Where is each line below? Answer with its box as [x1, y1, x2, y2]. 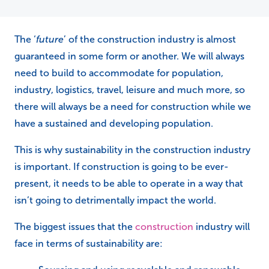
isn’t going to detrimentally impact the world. [14, 195, 216, 205]
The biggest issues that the [14, 221, 135, 232]
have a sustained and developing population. [14, 118, 213, 128]
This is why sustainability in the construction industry [14, 144, 250, 155]
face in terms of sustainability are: [14, 238, 163, 249]
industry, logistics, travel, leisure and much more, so [14, 84, 245, 95]
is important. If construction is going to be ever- [14, 161, 229, 172]
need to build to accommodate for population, [14, 67, 223, 78]
